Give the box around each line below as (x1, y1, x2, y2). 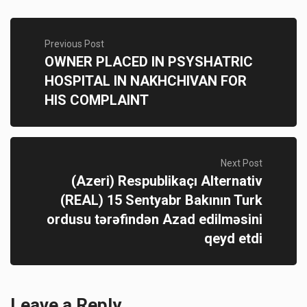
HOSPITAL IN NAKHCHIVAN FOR (45, 73, 247, 89)
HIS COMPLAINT (45, 92, 149, 108)
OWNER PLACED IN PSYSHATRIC (45, 53, 253, 70)
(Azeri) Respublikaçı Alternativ (71, 173, 262, 189)
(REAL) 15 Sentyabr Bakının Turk (60, 192, 262, 208)
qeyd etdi (204, 230, 262, 247)
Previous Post (45, 38, 104, 49)
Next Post (221, 158, 262, 169)
